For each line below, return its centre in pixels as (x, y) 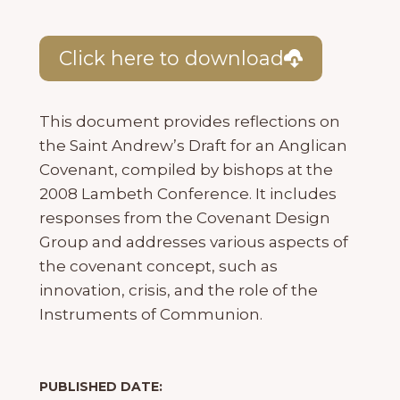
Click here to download (171, 58)
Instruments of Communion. (151, 315)
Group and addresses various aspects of (194, 242)
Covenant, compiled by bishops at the (186, 170)
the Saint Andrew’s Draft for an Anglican (193, 146)
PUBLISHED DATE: (101, 387)
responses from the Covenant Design (185, 218)
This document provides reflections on (190, 122)
